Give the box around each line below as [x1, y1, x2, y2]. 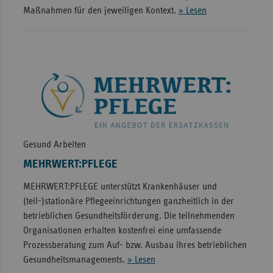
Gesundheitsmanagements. [23, 254, 127, 264]
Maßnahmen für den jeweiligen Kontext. [23, 5, 179, 16]
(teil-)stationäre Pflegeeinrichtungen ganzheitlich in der [23, 196, 234, 206]
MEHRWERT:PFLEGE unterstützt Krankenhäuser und [23, 181, 217, 191]
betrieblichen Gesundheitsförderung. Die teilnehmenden [23, 210, 235, 221]
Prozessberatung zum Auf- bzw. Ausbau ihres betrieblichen [23, 239, 247, 250]
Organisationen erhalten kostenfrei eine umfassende [23, 225, 221, 235]
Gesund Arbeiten [23, 139, 86, 149]
